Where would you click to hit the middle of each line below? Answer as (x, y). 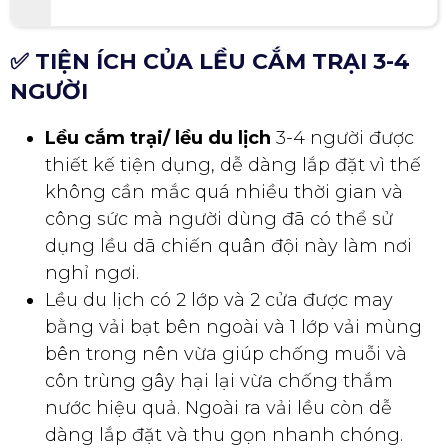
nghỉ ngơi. (92, 310)
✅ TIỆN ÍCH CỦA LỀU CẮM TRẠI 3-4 (210, 99)
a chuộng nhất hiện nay (161, 28)
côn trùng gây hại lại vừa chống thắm (219, 418)
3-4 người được (342, 175)
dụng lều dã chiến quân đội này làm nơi (228, 283)
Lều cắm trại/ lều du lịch (158, 175)
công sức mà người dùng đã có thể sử (219, 256)
